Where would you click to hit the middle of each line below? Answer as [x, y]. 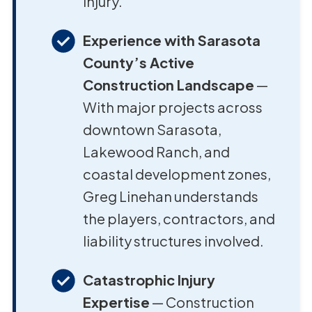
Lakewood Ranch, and [156, 151]
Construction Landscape [168, 84]
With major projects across [172, 107]
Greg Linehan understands [170, 196]
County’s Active [138, 62]
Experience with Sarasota [171, 40]
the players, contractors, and [179, 218]
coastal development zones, [177, 173]
